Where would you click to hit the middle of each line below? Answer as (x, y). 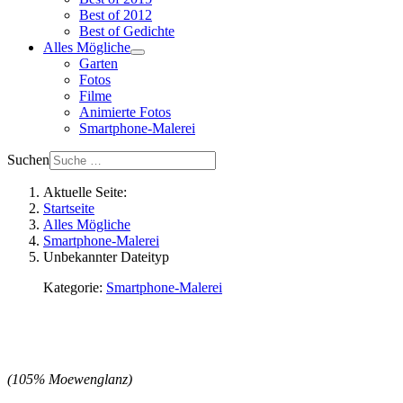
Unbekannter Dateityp (106, 257)
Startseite (69, 208)
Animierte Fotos (125, 112)
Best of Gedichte (127, 31)
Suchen (28, 160)
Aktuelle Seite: (89, 192)
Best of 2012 (116, 15)
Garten (99, 63)
